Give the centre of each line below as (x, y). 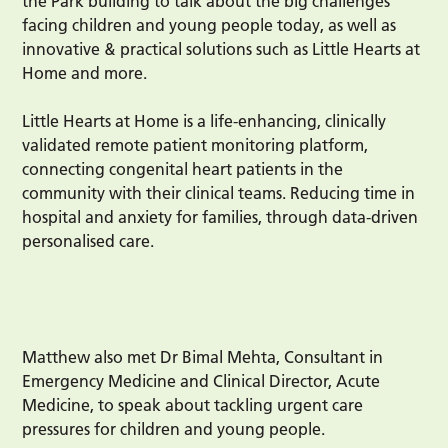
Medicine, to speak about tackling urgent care (193, 405)
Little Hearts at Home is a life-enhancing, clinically (204, 121)
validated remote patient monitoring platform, (195, 145)
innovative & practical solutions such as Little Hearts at (221, 49)
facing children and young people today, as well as (209, 25)
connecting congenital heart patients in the (183, 169)
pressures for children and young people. (174, 429)
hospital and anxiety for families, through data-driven (220, 217)
